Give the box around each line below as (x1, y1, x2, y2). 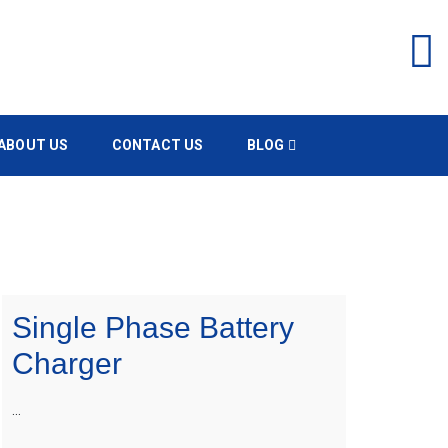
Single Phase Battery (12, 310, 295, 344)
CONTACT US (111, 137, 204, 153)
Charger (12, 346, 123, 380)
